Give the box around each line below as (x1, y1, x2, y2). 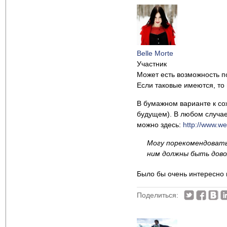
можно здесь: (137, 121, 183, 129)
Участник (137, 60, 167, 68)
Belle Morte (137, 49, 173, 57)
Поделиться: (137, 191, 178, 199)
